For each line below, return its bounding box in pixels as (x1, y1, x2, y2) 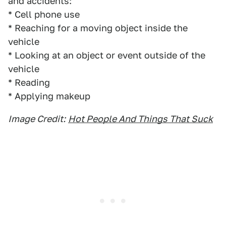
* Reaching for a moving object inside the (8, 23, 188, 33)
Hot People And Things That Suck (68, 114, 213, 124)
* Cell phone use (8, 9, 80, 20)
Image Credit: (8, 114, 66, 124)
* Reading (8, 77, 50, 88)
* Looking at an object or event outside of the (8, 50, 205, 61)
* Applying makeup (8, 91, 90, 101)
